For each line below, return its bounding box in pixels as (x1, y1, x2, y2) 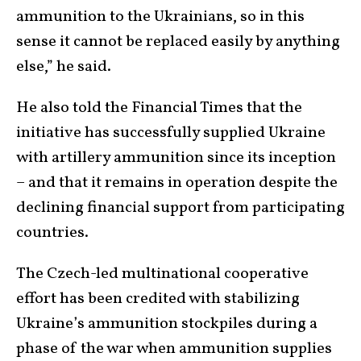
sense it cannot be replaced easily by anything (16, 30, 340, 53)
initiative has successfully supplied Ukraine (16, 121, 326, 144)
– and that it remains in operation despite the (16, 171, 338, 194)
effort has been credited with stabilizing (16, 287, 300, 310)
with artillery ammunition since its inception (16, 146, 336, 169)
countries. (16, 221, 89, 244)
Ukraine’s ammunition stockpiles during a (16, 312, 317, 335)
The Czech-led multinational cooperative (16, 262, 309, 285)
